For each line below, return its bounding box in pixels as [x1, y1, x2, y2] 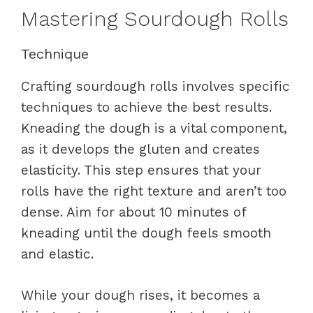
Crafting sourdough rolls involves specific [21, 78, 290, 94]
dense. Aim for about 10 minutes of [21, 204, 246, 220]
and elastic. [21, 246, 94, 262]
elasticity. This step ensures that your [21, 162, 261, 178]
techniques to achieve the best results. [21, 99, 272, 115]
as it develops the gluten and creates [21, 141, 260, 157]
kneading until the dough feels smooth [21, 225, 271, 241]
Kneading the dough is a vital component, [21, 120, 287, 136]
